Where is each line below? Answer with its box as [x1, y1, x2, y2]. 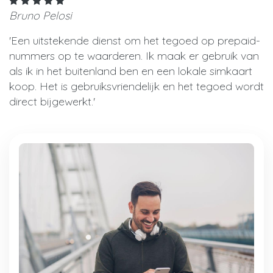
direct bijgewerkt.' [9, 94, 95, 108]
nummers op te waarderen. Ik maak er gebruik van [9, 48, 259, 63]
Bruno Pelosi [9, 8, 72, 23]
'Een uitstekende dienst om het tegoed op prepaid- [9, 33, 260, 48]
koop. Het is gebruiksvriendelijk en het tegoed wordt [9, 79, 264, 93]
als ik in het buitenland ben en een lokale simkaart [9, 63, 252, 78]
